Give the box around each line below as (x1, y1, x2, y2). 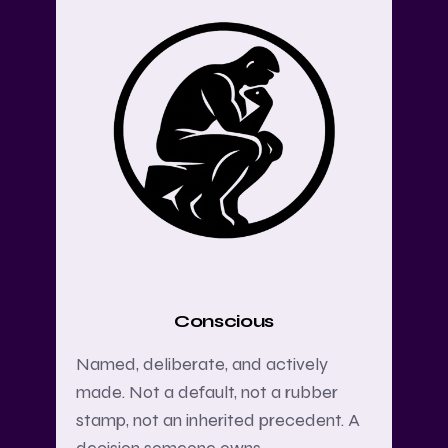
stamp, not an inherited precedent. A (76, 409, 360, 432)
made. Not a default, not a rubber (76, 381, 338, 404)
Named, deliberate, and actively (76, 353, 328, 376)
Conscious (174, 310, 274, 333)
